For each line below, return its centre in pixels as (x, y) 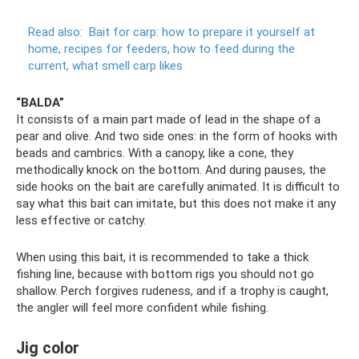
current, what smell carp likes (105, 65)
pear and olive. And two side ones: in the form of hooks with (177, 136)
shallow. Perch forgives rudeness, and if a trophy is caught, (172, 290)
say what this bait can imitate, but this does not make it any (176, 203)
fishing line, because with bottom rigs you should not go (165, 274)
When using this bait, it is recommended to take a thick (162, 257)
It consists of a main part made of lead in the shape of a (168, 119)
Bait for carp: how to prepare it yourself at (202, 32)
